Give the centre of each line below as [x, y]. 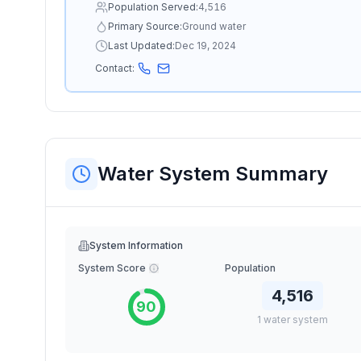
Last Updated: [141, 46]
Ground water [214, 26]
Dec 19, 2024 [205, 46]
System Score [112, 268]
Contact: [115, 68]
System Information [136, 245]
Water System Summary [213, 174]
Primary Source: [145, 26]
